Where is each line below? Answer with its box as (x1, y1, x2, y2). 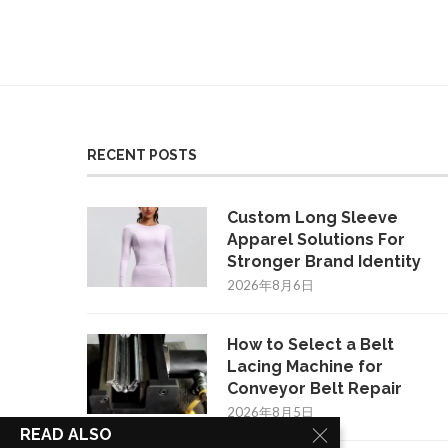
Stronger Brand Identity (227, 252, 421, 271)
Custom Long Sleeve (227, 208, 398, 227)
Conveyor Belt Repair (227, 379, 402, 398)
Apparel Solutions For (227, 230, 405, 249)
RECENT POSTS (87, 147, 197, 163)
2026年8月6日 (227, 277, 314, 293)
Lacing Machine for (227, 357, 383, 376)
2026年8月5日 (227, 404, 314, 420)
